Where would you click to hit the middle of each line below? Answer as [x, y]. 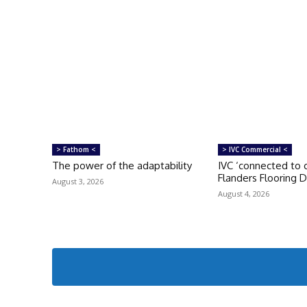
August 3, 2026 [78, 181]
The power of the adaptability [122, 165]
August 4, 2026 [244, 193]
